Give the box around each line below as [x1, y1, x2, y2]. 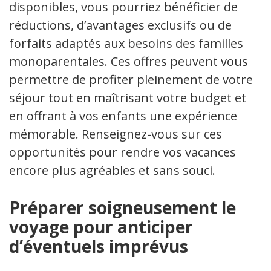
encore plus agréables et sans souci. [9, 162, 215, 178]
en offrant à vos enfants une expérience [9, 108, 237, 124]
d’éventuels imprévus [9, 235, 188, 258]
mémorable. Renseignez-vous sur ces [9, 126, 222, 142]
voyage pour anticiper [9, 215, 193, 238]
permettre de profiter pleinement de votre [9, 71, 253, 88]
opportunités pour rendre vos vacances [9, 144, 236, 160]
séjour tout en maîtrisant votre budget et [9, 90, 246, 106]
